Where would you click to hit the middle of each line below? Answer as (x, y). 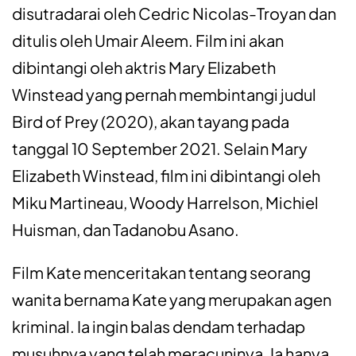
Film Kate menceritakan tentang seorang (161, 273)
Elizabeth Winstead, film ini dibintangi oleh (166, 176)
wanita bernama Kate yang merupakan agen (172, 300)
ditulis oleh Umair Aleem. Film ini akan (148, 41)
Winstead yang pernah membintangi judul (164, 95)
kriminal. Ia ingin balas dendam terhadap (159, 327)
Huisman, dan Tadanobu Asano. (126, 230)
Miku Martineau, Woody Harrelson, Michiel (165, 203)
